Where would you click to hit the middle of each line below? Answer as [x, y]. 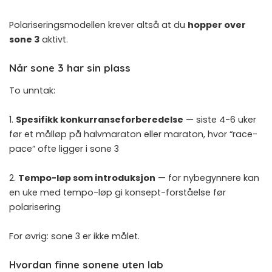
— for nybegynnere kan [207, 178]
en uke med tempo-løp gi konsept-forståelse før [117, 193]
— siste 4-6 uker [220, 120]
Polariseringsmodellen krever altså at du [98, 25]
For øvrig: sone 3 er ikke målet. [74, 236]
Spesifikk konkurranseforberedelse [100, 120]
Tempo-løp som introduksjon [87, 178]
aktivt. [54, 39]
